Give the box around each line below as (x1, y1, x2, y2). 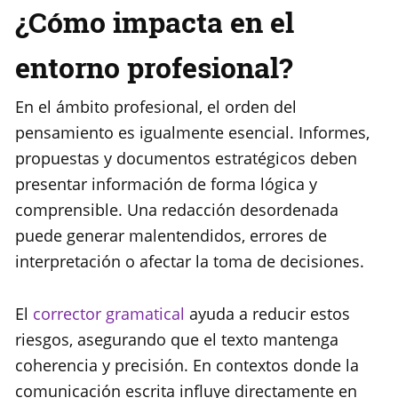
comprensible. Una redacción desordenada (15, 199, 338, 221)
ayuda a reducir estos (185, 303, 350, 325)
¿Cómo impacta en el (15, 3, 294, 42)
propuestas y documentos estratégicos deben (15, 147, 357, 170)
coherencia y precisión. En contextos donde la (15, 354, 359, 377)
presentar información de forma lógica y (15, 173, 317, 195)
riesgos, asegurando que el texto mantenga (15, 329, 338, 351)
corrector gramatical (33, 303, 185, 325)
